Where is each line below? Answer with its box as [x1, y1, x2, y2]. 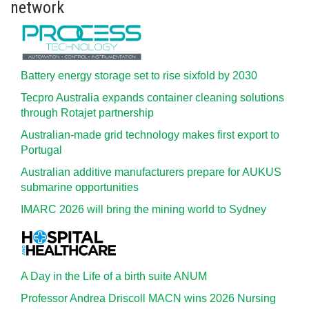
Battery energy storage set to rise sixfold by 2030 [21, 70, 257, 81]
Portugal [21, 144, 62, 156]
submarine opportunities [21, 181, 139, 193]
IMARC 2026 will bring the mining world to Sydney [21, 203, 266, 215]
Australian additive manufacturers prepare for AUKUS [21, 166, 281, 178]
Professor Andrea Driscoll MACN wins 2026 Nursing [21, 292, 276, 304]
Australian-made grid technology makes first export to [21, 129, 279, 141]
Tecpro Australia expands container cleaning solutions [21, 92, 284, 103]
